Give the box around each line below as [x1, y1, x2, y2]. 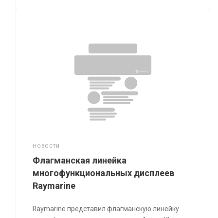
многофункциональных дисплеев [33, 168, 175, 179]
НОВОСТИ [33, 144, 60, 149]
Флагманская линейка [33, 155, 127, 166]
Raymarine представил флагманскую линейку [33, 205, 180, 213]
